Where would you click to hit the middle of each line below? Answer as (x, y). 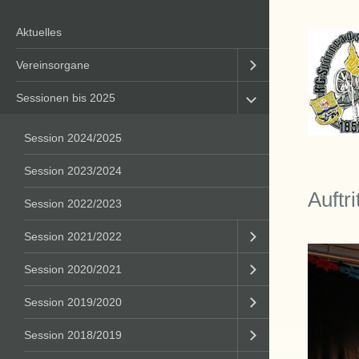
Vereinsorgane (53, 65)
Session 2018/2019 (73, 335)
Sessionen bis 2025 (66, 98)
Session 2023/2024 (73, 171)
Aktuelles (39, 32)
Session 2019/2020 (73, 302)
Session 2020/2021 (73, 269)
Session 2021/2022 (73, 236)
